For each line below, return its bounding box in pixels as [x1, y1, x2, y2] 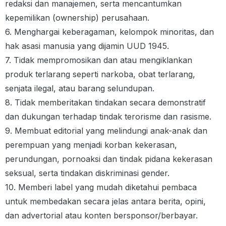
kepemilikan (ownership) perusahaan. [5, 13, 149, 23]
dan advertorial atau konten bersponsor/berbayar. [5, 210, 198, 220]
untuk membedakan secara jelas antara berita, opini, [5, 196, 206, 206]
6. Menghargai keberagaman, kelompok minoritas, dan [5, 27, 214, 37]
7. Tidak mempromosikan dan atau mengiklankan [5, 55, 192, 65]
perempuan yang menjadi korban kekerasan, [5, 140, 177, 150]
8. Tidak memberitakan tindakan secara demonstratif [5, 97, 206, 107]
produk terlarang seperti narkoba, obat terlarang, [5, 69, 195, 79]
